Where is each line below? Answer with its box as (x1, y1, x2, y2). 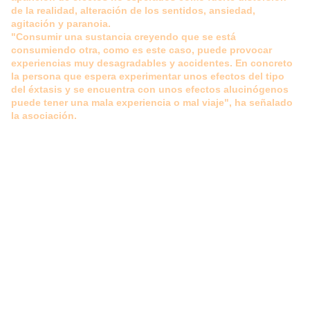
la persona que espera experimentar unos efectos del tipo (11, 71, 284, 82)
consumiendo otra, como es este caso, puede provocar (11, 44, 272, 56)
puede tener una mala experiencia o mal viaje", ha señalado (11, 97, 293, 109)
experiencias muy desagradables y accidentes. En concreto (11, 57, 293, 69)
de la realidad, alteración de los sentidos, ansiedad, (11, 5, 255, 17)
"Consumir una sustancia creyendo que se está (11, 31, 236, 43)
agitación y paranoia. (11, 18, 111, 30)
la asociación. (11, 110, 77, 122)
